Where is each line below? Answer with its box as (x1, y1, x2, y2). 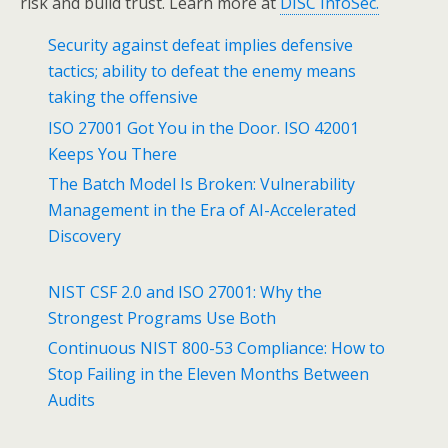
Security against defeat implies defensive (48, 34, 354, 57)
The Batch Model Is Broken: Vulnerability (48, 172, 356, 195)
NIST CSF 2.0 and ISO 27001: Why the (48, 280, 323, 303)
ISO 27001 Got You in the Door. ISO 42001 (48, 116, 360, 139)
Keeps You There (48, 142, 178, 165)
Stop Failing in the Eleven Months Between (48, 363, 370, 386)
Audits (48, 389, 96, 412)
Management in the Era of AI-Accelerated (48, 198, 357, 221)
